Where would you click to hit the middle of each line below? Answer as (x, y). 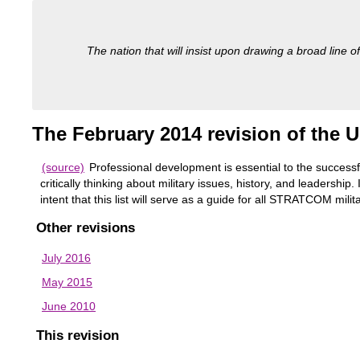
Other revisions (86, 228)
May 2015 (67, 282)
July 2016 (66, 258)
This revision (78, 336)
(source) (63, 167)
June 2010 (69, 307)
